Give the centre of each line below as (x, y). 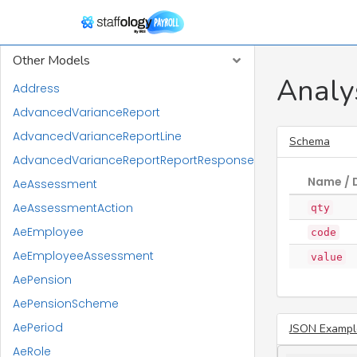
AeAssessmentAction (73, 208)
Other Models (51, 61)
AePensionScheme (66, 304)
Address (36, 88)
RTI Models (45, 28)
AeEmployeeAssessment (83, 256)
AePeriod (38, 328)
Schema (310, 141)
